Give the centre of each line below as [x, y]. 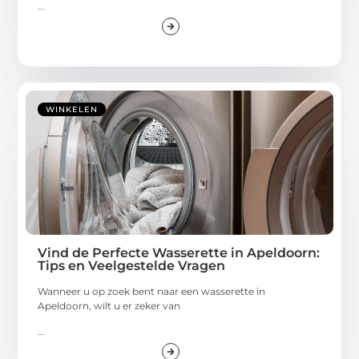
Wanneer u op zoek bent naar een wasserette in [152, 291]
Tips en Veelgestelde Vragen [132, 265]
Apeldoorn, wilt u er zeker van [109, 305]
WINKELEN [72, 109]
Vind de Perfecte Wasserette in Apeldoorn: [179, 252]
